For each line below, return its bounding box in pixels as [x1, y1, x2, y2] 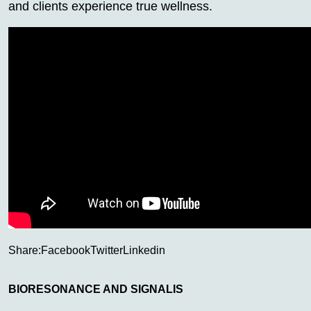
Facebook [41, 244, 90, 256]
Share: [8, 244, 41, 256]
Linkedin [123, 244, 165, 256]
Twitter [90, 244, 123, 256]
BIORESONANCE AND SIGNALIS [8, 283, 183, 295]
